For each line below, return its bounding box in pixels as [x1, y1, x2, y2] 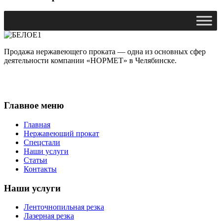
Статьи [24, 155, 47, 164]
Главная [24, 120, 50, 129]
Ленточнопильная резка [24, 203, 104, 212]
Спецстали [24, 138, 60, 147]
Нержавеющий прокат [24, 129, 99, 138]
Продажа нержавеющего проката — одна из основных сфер [4, 47, 206, 56]
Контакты [24, 164, 57, 173]
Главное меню [4, 100, 64, 111]
